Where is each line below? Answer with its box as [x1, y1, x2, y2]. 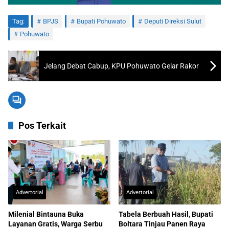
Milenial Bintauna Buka [8, 210, 84, 218]
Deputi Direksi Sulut [144, 17, 201, 26]
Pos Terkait [18, 120, 66, 131]
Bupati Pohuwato [77, 17, 126, 26]
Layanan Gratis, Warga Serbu [8, 219, 103, 228]
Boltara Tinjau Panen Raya [119, 219, 205, 228]
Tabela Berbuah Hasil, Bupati [119, 210, 213, 218]
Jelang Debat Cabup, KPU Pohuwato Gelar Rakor [44, 61, 199, 70]
